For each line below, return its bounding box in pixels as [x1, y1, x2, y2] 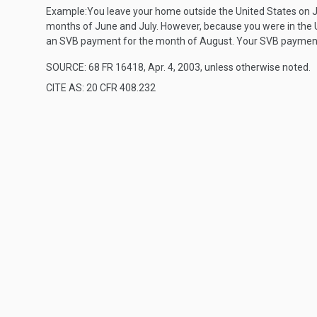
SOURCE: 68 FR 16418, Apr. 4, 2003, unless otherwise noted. [46, 62, 311, 73]
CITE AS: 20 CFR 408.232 [46, 82, 156, 93]
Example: [46, 6, 87, 17]
